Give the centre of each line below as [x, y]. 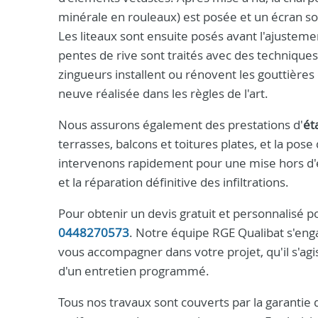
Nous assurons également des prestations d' [181, 125]
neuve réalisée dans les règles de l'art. [163, 93]
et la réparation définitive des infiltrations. [174, 182]
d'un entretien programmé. [134, 271]
